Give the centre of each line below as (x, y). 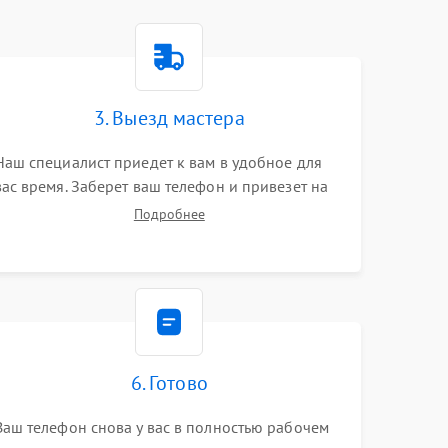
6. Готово (169, 383)
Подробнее (169, 214)
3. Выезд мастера (169, 118)
